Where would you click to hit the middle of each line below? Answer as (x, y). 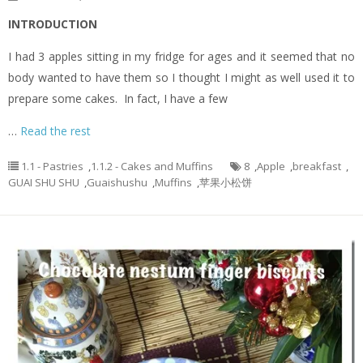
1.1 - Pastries (52, 166)
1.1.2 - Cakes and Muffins (152, 166)
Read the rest (56, 130)
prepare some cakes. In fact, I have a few (118, 98)
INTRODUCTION (53, 23)
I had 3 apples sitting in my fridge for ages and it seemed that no (181, 56)
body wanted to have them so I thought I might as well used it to (181, 77)
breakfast (317, 166)
